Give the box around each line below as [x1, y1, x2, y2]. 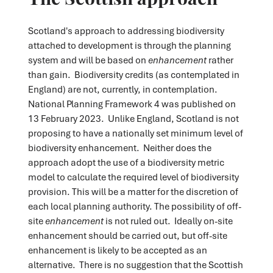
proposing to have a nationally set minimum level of [27, 126, 243, 139]
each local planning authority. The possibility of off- [27, 199, 241, 212]
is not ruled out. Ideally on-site [105, 214, 233, 227]
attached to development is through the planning [27, 38, 231, 51]
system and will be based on [27, 53, 148, 66]
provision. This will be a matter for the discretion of [27, 185, 238, 197]
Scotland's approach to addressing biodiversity [27, 24, 224, 37]
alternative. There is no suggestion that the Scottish [27, 258, 243, 271]
